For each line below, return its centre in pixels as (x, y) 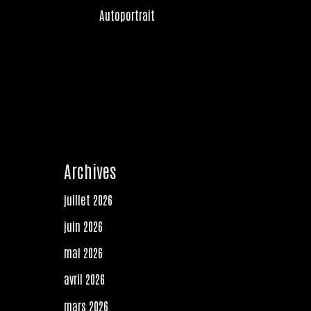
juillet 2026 (88, 199)
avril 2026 (84, 279)
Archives (90, 170)
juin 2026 (83, 225)
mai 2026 (83, 252)
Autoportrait (127, 14)
